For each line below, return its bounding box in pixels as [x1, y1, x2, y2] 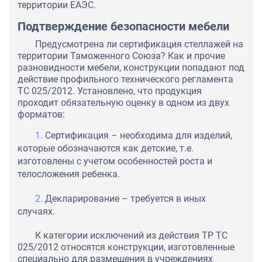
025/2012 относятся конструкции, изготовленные [18, 242, 235, 253]
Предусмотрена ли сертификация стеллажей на [35, 39, 243, 50]
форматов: [18, 109, 65, 120]
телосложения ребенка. [18, 168, 120, 180]
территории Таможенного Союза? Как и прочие [18, 50, 225, 62]
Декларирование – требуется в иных [45, 193, 206, 205]
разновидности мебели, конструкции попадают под [18, 62, 244, 74]
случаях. [18, 206, 55, 218]
